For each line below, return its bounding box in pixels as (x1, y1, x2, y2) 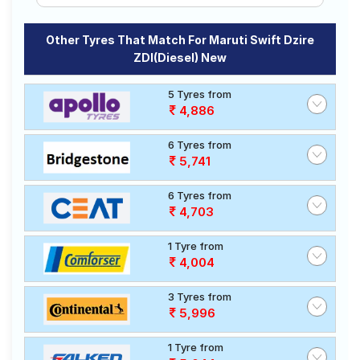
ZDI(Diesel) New (133, 51, 227, 64)
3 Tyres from (168, 290, 231, 303)
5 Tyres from (168, 88, 231, 100)
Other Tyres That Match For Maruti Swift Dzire (46, 33, 314, 47)
